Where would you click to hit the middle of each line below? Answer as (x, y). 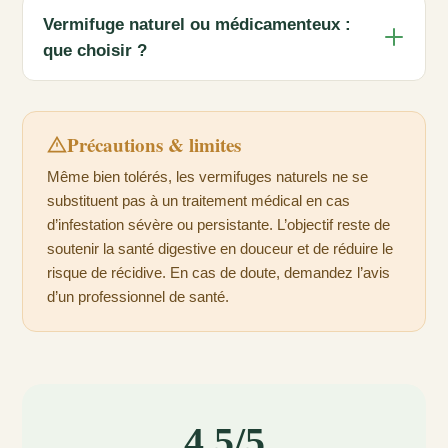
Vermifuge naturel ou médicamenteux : (197, 24)
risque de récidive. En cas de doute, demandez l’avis (218, 273)
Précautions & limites (154, 145)
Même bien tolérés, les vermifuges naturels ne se (207, 177)
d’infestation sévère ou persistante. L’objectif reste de (218, 225)
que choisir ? (95, 50)
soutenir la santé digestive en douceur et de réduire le (220, 249)
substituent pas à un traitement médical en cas (198, 201)
